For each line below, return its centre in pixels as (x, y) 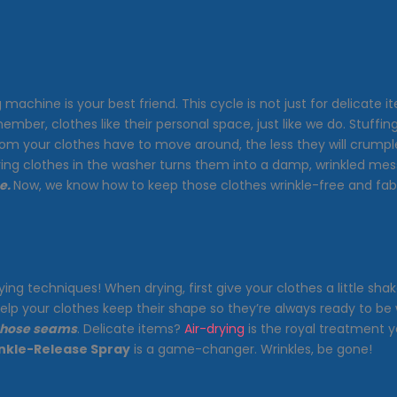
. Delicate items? (131, 328)
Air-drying (214, 328)
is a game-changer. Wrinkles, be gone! (251, 349)
